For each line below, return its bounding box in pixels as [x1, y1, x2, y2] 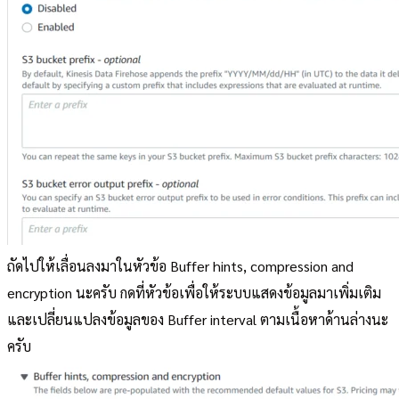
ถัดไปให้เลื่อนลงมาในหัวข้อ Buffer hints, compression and [7, 256, 354, 275]
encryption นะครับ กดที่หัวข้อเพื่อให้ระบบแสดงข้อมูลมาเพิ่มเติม [7, 282, 381, 302]
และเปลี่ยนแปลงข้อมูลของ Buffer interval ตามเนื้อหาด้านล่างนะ [7, 309, 388, 329]
